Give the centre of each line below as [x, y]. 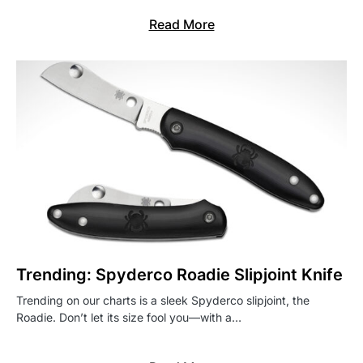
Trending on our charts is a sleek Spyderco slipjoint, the [163, 301]
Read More [181, 25]
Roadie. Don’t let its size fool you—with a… [129, 318]
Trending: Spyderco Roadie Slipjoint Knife [179, 275]
